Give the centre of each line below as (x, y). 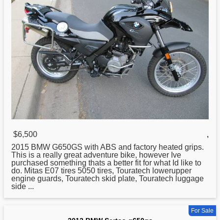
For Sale (202, 210)
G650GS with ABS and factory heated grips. (127, 147)
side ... (23, 186)
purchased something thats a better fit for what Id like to (106, 163)
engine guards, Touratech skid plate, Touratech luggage (108, 178)
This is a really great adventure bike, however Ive (96, 155)
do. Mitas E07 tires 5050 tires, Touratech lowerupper (101, 170)
